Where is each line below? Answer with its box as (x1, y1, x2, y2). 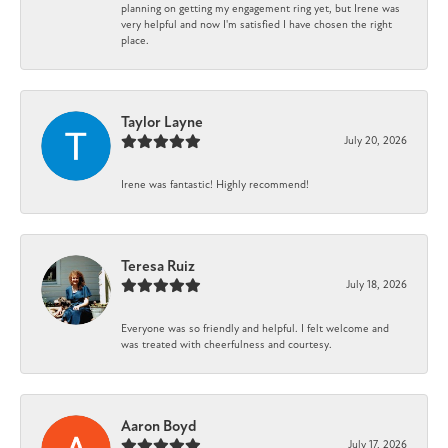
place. (121, 34, 149, 48)
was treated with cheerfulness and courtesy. (121, 338, 332, 352)
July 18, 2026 (346, 278, 407, 292)
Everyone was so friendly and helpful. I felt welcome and (121, 322, 389, 336)
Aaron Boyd (121, 417, 197, 436)
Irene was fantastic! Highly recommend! (121, 178, 309, 192)
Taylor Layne (121, 113, 203, 132)
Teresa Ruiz (121, 257, 195, 276)
